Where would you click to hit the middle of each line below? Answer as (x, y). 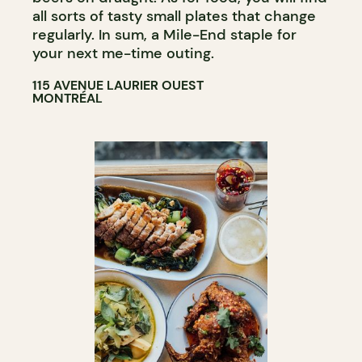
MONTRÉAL (67, 98)
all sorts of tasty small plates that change (174, 16)
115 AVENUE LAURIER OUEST (118, 85)
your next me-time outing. (127, 53)
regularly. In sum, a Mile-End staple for (164, 34)
